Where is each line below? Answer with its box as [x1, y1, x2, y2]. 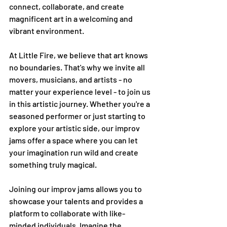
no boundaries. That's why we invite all [9, 62, 146, 72]
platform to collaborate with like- [9, 208, 125, 218]
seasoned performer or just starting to [9, 111, 147, 121]
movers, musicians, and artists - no [9, 74, 134, 84]
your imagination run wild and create [9, 147, 140, 157]
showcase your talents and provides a [9, 196, 144, 206]
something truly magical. [9, 160, 97, 169]
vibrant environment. [9, 26, 84, 35]
